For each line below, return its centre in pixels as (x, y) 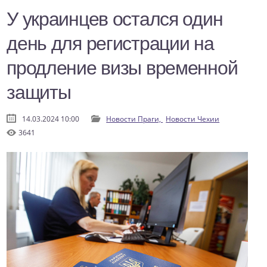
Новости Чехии (193, 119)
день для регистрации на (110, 44)
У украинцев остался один (115, 19)
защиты (39, 93)
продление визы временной (122, 68)
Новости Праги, (135, 119)
